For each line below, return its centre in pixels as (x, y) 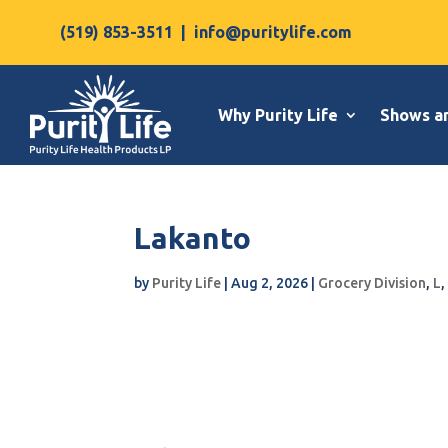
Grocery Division (372, 283)
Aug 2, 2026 (270, 283)
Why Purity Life (278, 115)
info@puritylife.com (273, 32)
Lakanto (193, 238)
